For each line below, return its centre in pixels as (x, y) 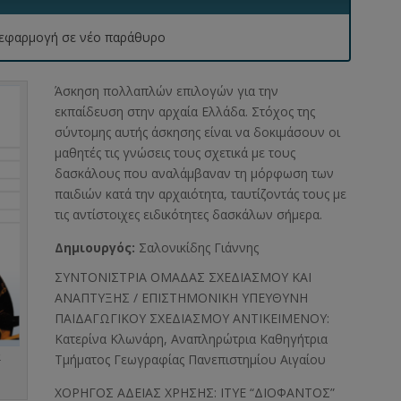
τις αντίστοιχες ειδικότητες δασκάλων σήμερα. (189, 215)
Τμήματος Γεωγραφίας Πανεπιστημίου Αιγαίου (191, 360)
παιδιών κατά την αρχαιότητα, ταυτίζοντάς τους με (201, 194)
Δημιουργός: (97, 248)
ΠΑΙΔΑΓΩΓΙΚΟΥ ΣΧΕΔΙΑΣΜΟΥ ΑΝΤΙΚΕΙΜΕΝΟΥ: (192, 319)
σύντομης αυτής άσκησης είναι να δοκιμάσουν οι (198, 132)
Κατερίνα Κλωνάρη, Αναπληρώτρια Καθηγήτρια (192, 339)
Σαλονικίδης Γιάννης (199, 248)
